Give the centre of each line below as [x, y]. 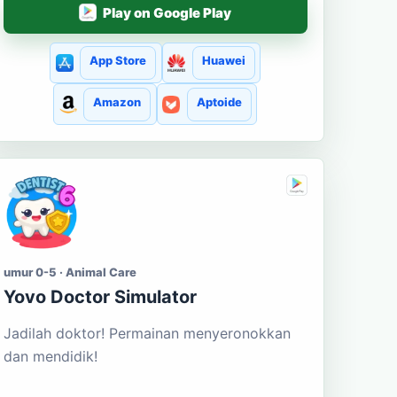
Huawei [223, 61]
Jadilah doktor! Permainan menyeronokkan [147, 333]
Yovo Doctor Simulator [100, 296]
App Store [118, 61]
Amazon [117, 101]
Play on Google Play [167, 12]
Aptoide [219, 101]
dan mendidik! [50, 356]
